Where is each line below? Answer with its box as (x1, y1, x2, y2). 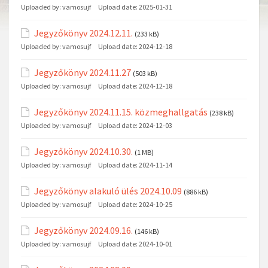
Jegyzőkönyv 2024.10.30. (34, 145, 133, 157)
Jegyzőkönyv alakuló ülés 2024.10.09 (34, 184, 182, 197)
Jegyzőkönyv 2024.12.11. (34, 26, 133, 39)
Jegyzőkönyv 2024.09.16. (34, 224, 133, 236)
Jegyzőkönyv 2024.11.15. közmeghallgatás (34, 105, 208, 118)
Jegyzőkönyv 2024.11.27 (34, 66, 131, 78)
